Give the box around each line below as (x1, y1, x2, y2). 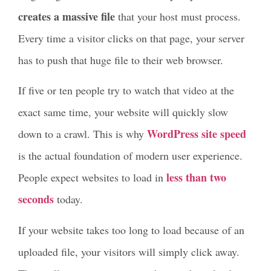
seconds (18, 191, 54, 207)
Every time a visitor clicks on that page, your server (18, 30, 244, 45)
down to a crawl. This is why (18, 126, 147, 142)
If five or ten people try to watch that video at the (18, 83, 234, 98)
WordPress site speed (147, 126, 246, 142)
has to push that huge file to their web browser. (18, 52, 223, 67)
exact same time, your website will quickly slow (18, 105, 228, 120)
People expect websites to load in (18, 170, 166, 185)
